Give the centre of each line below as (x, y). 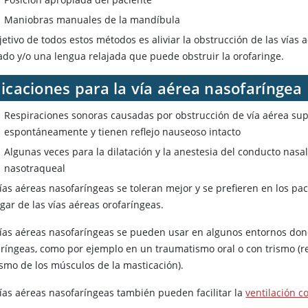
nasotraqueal (35, 168)
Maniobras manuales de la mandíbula (92, 20)
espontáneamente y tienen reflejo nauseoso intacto (123, 132)
